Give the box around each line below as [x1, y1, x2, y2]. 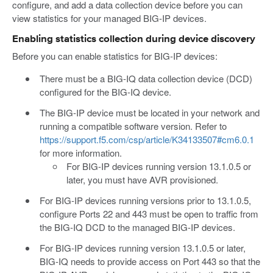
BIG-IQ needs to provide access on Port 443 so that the [39, 254, 260, 268]
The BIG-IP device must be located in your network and [39, 105, 260, 119]
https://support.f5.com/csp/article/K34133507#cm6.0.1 [39, 132, 254, 146]
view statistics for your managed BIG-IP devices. [12, 12, 207, 25]
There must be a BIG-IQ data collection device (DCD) [39, 71, 252, 85]
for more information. [39, 146, 122, 159]
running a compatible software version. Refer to [39, 119, 227, 132]
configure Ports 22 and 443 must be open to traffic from [39, 207, 258, 220]
